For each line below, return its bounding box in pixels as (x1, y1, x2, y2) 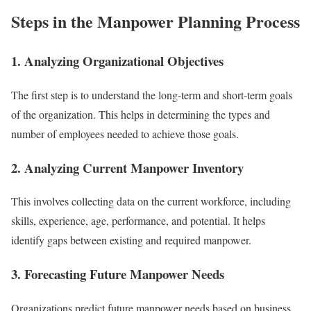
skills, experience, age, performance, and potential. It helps (11, 213, 265, 228)
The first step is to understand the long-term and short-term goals (11, 87, 292, 102)
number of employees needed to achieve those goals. (11, 126, 239, 141)
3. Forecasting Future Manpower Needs (11, 264, 224, 284)
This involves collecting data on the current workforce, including (11, 194, 291, 209)
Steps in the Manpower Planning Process (11, 9, 300, 34)
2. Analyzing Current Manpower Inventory (11, 158, 244, 177)
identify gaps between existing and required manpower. (11, 233, 251, 248)
